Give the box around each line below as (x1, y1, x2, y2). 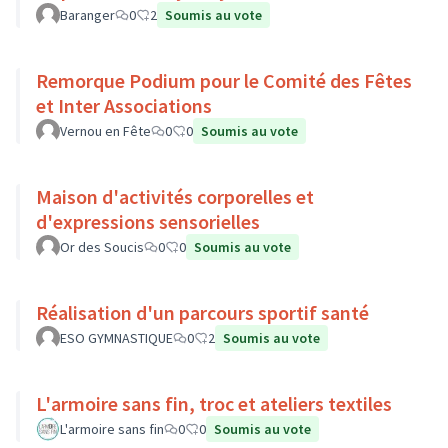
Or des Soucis (60, 238, 144, 256)
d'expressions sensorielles (36, 209, 260, 234)
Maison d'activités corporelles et (36, 184, 314, 209)
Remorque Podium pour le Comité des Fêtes (36, 68, 412, 93)
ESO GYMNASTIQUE (60, 329, 173, 347)
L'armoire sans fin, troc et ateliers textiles (36, 391, 392, 416)
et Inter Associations (36, 93, 212, 118)
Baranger (60, 6, 115, 24)
